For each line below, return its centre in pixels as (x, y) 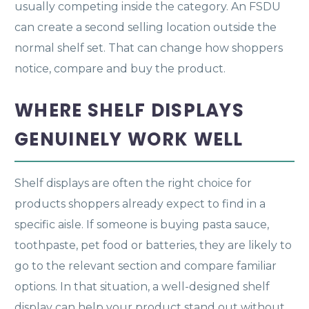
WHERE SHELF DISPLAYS (129, 110)
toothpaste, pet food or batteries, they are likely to (153, 245)
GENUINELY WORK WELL (129, 139)
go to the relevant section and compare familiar (146, 266)
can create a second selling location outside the (146, 27)
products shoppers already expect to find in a (140, 203)
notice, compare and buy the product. (120, 68)
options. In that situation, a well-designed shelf (142, 286)
